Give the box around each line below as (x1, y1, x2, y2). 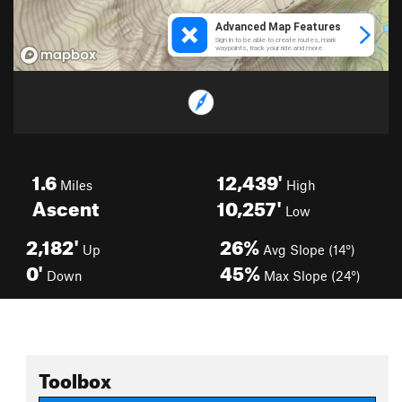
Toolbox (39, 362, 111, 393)
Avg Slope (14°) (259, 241, 355, 258)
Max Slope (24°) (260, 267, 361, 284)
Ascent (32, 189, 99, 221)
